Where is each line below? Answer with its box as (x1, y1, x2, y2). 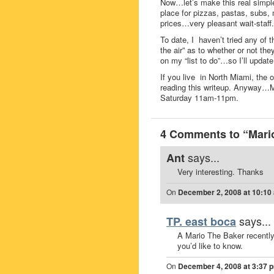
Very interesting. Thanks (177, 166, 264, 177)
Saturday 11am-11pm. (160, 92, 239, 103)
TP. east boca (166, 213, 236, 229)
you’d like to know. (177, 240, 243, 251)
